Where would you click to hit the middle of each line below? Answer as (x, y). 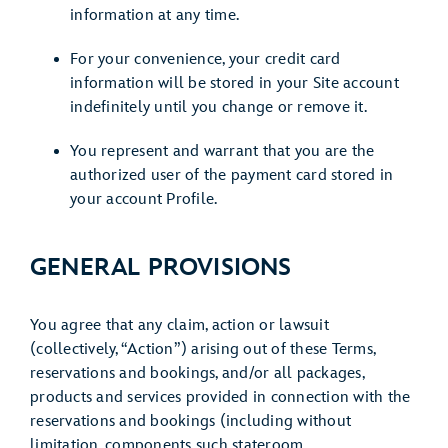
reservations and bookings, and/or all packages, (197, 373)
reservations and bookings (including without (190, 421)
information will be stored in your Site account (234, 83)
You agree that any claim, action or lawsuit (179, 325)
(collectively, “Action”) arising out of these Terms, (202, 349)
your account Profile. (144, 199)
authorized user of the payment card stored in (232, 175)
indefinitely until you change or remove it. (218, 107)
